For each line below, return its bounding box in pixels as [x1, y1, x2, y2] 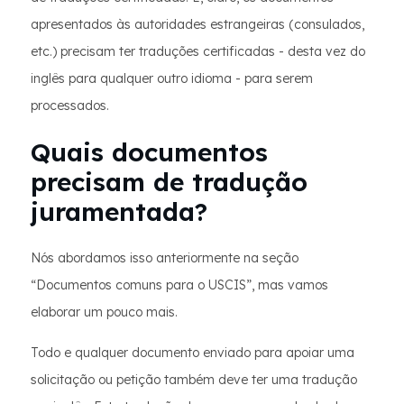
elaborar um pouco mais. [31, 304, 178, 321]
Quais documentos [31, 136, 268, 169]
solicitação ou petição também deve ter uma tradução [31, 372, 357, 389]
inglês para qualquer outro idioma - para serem [31, 70, 313, 87]
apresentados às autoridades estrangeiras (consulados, [31, 16, 364, 33]
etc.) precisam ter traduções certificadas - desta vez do [31, 43, 365, 60]
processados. [31, 97, 109, 115]
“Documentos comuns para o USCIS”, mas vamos [31, 277, 328, 294]
